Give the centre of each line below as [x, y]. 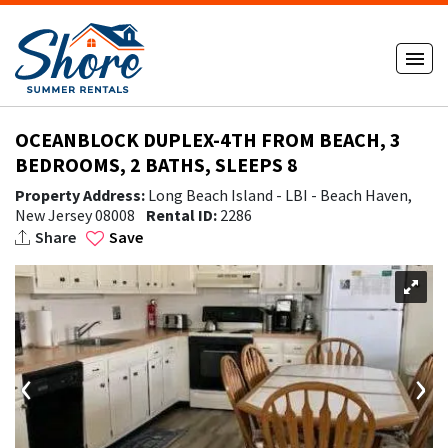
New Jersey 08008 [76, 215]
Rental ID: [183, 215]
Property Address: [80, 195]
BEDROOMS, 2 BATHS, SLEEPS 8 [156, 164]
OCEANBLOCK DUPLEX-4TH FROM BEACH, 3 [208, 139]
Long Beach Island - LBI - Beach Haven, [278, 195]
